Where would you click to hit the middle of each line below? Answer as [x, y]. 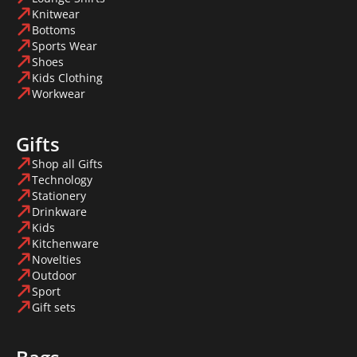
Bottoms [54, 29]
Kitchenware [65, 243]
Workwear [59, 93]
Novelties [57, 259]
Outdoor [54, 275]
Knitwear [56, 14]
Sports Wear [65, 45]
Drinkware [59, 211]
